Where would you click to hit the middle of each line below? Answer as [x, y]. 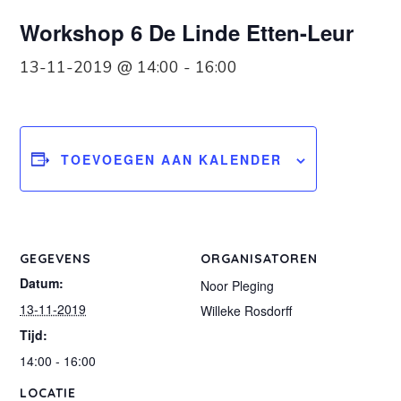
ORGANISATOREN [259, 258]
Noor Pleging [237, 285]
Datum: [42, 282]
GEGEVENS [56, 258]
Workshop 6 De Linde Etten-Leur [187, 32]
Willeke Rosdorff [246, 310]
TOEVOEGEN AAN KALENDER [172, 159]
